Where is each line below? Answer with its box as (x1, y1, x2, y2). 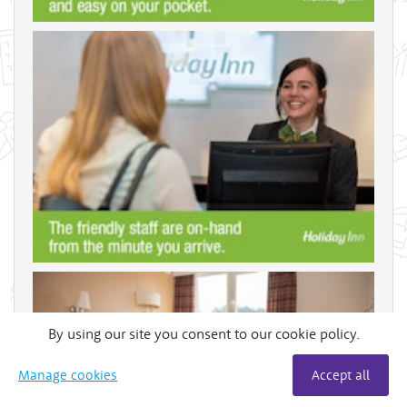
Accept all (312, 366, 370, 383)
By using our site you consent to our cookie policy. (47, 324, 360, 342)
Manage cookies (18, 366, 117, 383)
